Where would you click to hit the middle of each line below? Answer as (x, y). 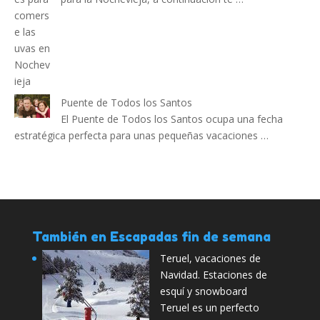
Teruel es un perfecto (209, 307)
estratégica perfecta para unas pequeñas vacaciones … (141, 135)
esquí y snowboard (203, 291)
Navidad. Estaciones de (213, 274)
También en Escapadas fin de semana (151, 236)
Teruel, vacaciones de (210, 258)
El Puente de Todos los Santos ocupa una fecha (172, 119)
